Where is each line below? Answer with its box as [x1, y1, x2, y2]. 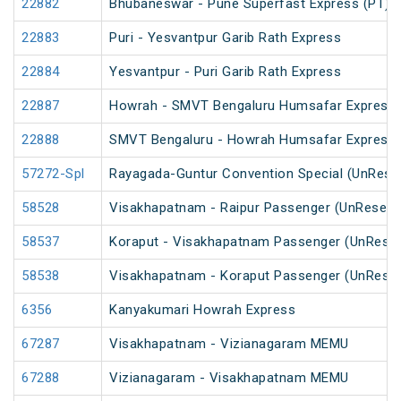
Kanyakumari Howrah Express [109, 302, 295, 319]
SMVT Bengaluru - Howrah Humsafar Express [109, 132, 396, 149]
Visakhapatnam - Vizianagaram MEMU [109, 336, 349, 353]
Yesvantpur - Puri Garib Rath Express [109, 64, 341, 81]
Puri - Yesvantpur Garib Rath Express [109, 30, 341, 47]
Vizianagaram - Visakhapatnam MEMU [109, 370, 349, 387]
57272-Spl [21, 166, 85, 183]
